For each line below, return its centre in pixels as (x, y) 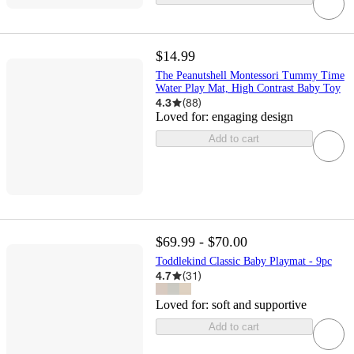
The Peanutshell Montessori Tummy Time (250, 75)
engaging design (252, 117)
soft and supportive (259, 305)
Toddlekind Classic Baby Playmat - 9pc (243, 262)
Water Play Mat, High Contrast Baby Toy (248, 88)
